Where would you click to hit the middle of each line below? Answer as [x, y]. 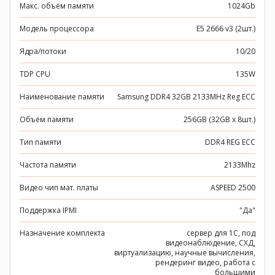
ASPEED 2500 [233, 188]
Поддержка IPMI [48, 210]
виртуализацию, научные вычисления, [185, 253]
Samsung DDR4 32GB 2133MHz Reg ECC [186, 97]
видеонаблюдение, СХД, [211, 243]
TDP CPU [35, 74]
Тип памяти [41, 142]
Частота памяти [48, 165]
